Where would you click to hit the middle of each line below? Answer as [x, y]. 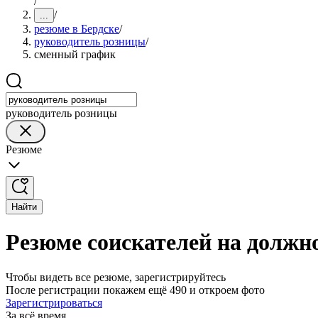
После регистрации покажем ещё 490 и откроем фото [135, 290]
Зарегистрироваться [54, 302]
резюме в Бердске [77, 29]
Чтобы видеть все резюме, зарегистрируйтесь [116, 277]
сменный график [75, 54]
